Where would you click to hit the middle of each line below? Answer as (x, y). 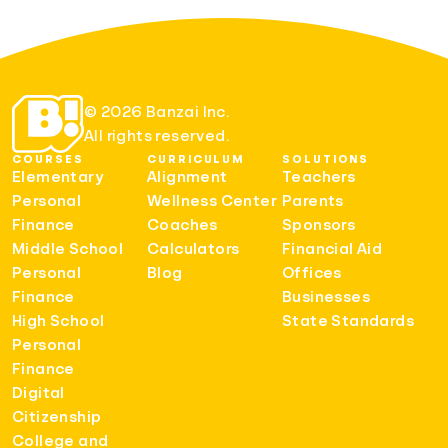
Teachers (319, 176)
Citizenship (57, 416)
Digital (38, 392)
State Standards (348, 320)
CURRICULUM (196, 158)
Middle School (68, 248)
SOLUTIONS (326, 158)
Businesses (326, 296)
